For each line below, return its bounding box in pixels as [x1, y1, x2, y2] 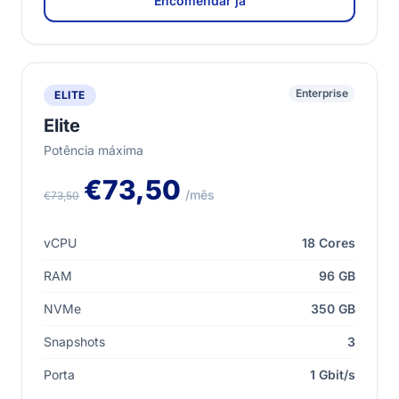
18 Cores [302, 235, 355, 250]
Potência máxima [44, 142, 143, 158]
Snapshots [44, 334, 105, 349]
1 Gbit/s [310, 367, 355, 382]
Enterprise [296, 86, 348, 100]
